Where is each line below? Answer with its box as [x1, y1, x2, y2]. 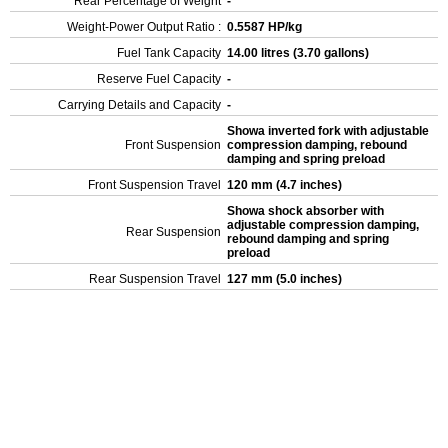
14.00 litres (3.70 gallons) [227, 46, 372, 60]
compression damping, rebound [227, 138, 407, 152]
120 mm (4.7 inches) [227, 178, 345, 192]
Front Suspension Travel [88, 178, 221, 192]
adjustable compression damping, [227, 218, 419, 232]
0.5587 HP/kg [227, 20, 305, 34]
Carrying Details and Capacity [58, 98, 221, 112]
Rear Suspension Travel [89, 272, 221, 286]
